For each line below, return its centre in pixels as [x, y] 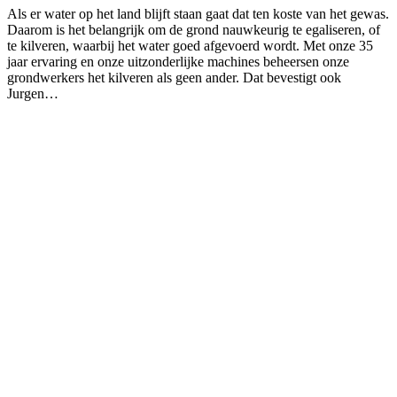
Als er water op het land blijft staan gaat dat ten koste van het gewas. [198, 13]
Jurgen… [33, 93]
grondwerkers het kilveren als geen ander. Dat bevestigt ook [174, 77]
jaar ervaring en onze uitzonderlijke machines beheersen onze [178, 61]
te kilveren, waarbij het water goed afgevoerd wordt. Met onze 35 [190, 45]
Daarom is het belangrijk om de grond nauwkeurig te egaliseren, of [194, 29]
